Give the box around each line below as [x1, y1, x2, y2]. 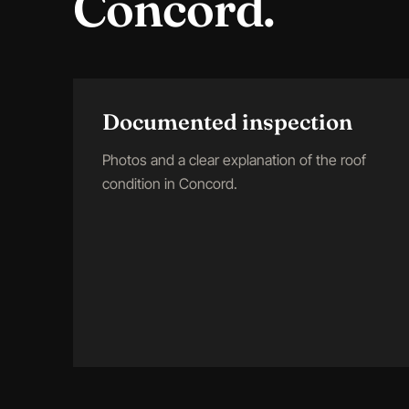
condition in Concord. [102, 174, 237, 193]
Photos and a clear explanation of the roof [102, 151, 366, 169]
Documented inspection [102, 109, 352, 135]
